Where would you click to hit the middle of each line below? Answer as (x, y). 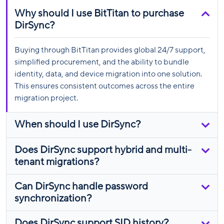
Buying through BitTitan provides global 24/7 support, (110, 50)
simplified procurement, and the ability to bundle (102, 62)
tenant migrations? (57, 162)
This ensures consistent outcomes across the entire (104, 86)
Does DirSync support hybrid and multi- (103, 150)
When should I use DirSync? (78, 124)
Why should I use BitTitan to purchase (99, 13)
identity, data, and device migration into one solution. (108, 74)
